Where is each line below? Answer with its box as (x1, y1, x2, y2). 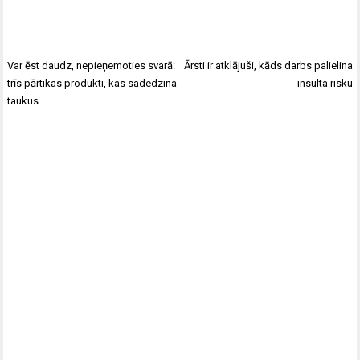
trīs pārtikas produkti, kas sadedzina (7, 77, 178, 90)
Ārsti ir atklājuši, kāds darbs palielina (183, 59, 353, 72)
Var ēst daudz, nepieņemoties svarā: (7, 59, 176, 72)
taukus (7, 95, 39, 108)
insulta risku (297, 77, 353, 90)
